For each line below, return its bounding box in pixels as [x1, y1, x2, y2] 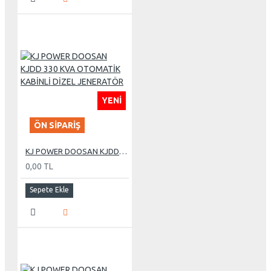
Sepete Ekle [30, 185, 69, 194]
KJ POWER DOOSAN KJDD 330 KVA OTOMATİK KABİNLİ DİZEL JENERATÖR [119, 146, 127, 155]
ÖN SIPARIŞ [34, 120, 80, 130]
